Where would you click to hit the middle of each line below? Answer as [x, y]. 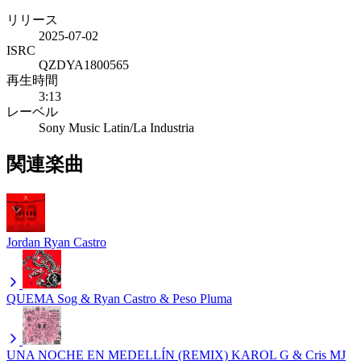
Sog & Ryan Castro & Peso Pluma [145, 298]
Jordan [23, 242]
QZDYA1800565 [84, 64]
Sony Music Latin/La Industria [116, 127]
